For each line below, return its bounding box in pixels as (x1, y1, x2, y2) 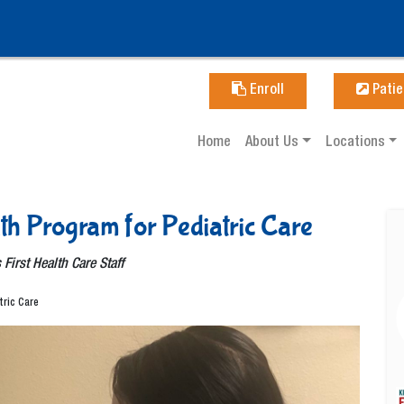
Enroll (246, 84, 284, 98)
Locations (325, 136, 389, 151)
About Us (245, 136, 303, 151)
